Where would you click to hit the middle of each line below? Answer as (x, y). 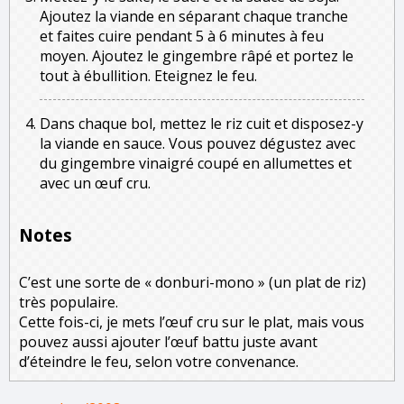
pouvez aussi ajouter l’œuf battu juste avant (168, 342)
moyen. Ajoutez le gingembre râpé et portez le (197, 56)
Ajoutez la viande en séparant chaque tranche (194, 17)
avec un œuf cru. (95, 184)
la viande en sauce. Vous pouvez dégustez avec (197, 144)
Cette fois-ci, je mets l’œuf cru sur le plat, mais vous (192, 322)
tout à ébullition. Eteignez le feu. (148, 76)
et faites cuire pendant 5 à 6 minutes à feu (182, 37)
